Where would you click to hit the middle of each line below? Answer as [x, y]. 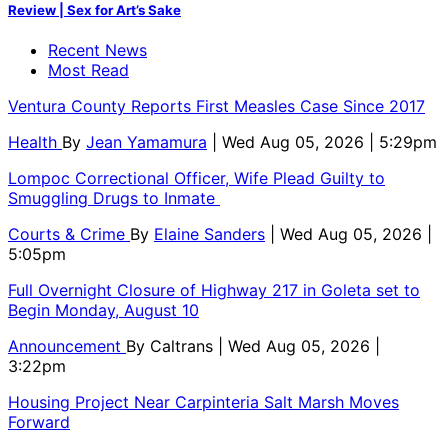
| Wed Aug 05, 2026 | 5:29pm [324, 141]
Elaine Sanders [209, 233]
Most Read [88, 69]
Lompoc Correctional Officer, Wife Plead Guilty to [196, 177]
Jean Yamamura [146, 141]
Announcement [67, 345]
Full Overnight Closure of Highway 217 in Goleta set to [214, 289]
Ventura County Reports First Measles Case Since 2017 [216, 105]
